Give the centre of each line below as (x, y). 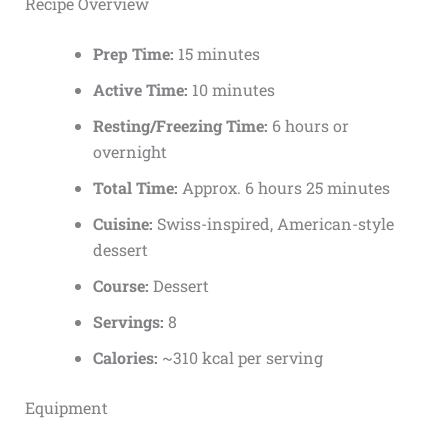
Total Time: (135, 188)
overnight (129, 152)
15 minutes (216, 54)
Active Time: (140, 90)
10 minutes (231, 90)
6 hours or (308, 126)
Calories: (125, 358)
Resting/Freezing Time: (180, 126)
